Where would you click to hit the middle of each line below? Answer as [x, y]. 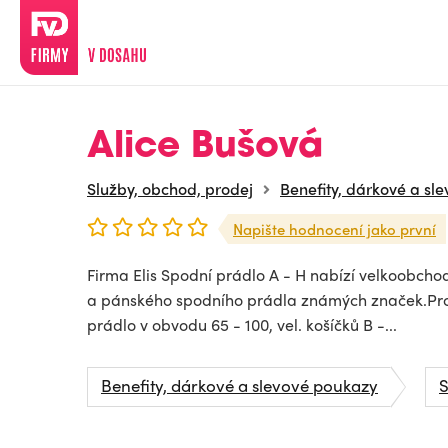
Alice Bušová [205, 148]
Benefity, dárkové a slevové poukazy [239, 385]
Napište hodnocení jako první [334, 229]
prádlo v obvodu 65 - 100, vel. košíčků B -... [242, 324]
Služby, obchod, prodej [170, 188]
